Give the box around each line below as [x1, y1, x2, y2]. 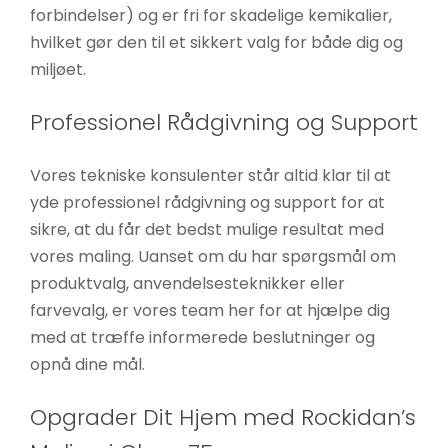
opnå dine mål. [29, 353, 145, 377]
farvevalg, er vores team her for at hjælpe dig [29, 299, 390, 323]
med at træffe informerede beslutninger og [29, 326, 375, 350]
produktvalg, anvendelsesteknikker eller [29, 272, 345, 296]
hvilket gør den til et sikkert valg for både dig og [29, 31, 403, 55]
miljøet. [29, 58, 86, 82]
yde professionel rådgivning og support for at [29, 191, 385, 215]
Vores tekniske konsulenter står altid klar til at [29, 164, 391, 188]
